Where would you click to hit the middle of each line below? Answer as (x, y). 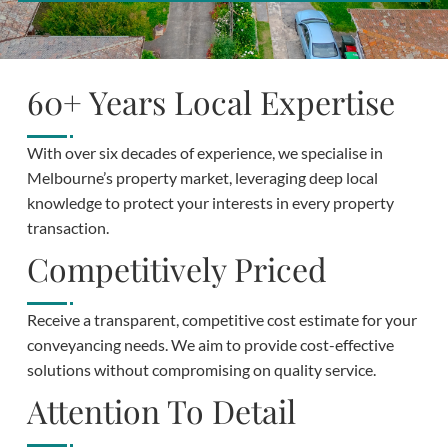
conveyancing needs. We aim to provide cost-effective (210, 344)
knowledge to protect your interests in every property (210, 202)
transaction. (67, 227)
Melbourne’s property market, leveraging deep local (202, 177)
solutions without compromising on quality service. (201, 369)
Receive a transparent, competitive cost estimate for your (221, 319)
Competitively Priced (176, 268)
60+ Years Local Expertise (210, 101)
